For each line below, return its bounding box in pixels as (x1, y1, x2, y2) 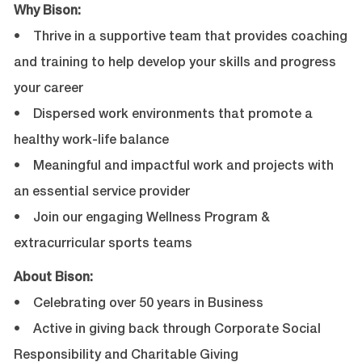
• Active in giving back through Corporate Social (13, 324, 321, 338)
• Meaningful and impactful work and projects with (13, 161, 334, 175)
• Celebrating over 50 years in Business (13, 298, 263, 312)
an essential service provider (13, 187, 190, 200)
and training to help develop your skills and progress (13, 57, 336, 71)
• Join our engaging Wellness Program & (13, 213, 270, 226)
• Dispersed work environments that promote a (13, 109, 313, 123)
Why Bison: (13, 6, 107, 19)
